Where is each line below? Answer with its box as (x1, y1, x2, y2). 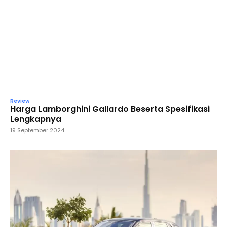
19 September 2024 (10, 126, 64, 134)
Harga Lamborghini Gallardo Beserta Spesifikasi (10, 103, 210, 115)
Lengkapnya (10, 112, 61, 125)
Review (10, 97, 29, 105)
